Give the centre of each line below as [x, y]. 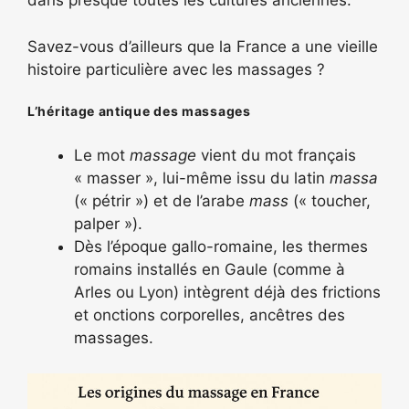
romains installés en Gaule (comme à [210, 269]
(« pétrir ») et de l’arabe [162, 201]
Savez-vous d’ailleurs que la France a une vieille [203, 46]
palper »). [108, 224]
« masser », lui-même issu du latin [202, 178]
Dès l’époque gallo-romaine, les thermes [221, 246]
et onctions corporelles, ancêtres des [210, 315]
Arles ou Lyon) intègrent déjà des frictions [227, 292]
